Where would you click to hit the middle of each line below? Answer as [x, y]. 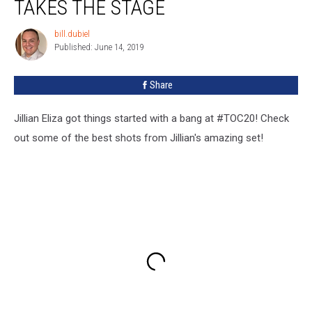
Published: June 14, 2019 [99, 47]
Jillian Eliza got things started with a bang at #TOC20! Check [151, 118]
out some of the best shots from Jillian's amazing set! [139, 138]
